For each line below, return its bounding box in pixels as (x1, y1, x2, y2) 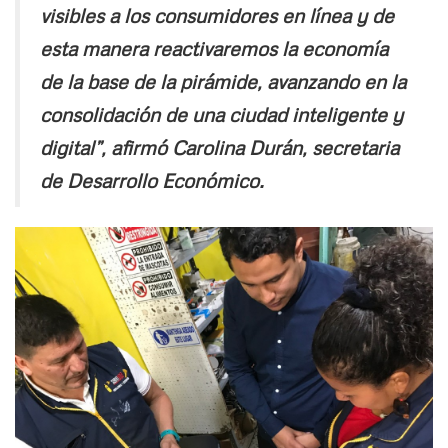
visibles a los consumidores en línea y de (40, 2, 394, 27)
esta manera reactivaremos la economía (40, 35, 388, 60)
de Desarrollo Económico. (40, 167, 264, 192)
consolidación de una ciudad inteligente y (40, 101, 403, 126)
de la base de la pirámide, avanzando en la (40, 68, 406, 93)
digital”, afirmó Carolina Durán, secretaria (40, 134, 399, 159)
